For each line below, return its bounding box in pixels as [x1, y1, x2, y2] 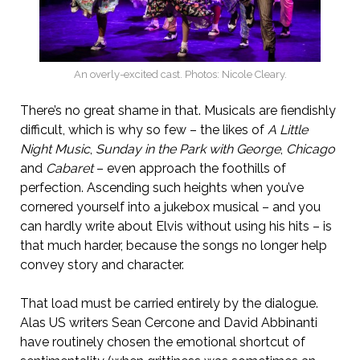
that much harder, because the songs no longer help [19, 238, 327, 254]
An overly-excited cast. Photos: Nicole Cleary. [73, 68, 287, 81]
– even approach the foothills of [92, 161, 286, 177]
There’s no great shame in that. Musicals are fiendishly [19, 103, 336, 119]
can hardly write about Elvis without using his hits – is [19, 219, 332, 235]
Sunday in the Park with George [95, 141, 280, 157]
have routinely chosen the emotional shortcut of [19, 334, 305, 350]
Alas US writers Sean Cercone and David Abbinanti [19, 315, 317, 331]
